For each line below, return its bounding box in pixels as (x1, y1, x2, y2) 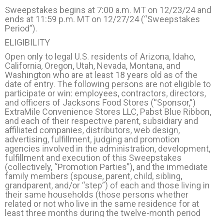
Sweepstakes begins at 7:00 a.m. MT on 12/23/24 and (5, 4, 211, 15)
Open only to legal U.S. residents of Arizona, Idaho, (5, 51, 195, 62)
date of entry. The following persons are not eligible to (5, 78, 211, 89)
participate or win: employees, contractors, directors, (5, 88, 206, 98)
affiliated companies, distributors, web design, (5, 124, 180, 135)
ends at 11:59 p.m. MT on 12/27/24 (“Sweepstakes (5, 14, 200, 24)
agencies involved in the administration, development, (5, 143, 210, 154)
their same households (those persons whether (5, 189, 188, 200)
